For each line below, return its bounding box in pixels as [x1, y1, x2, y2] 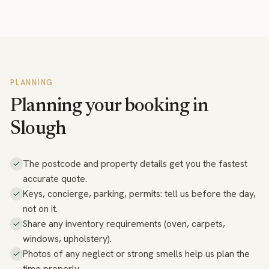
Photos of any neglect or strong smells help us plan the [23, 247, 250, 261]
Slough [10, 119, 67, 139]
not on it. [23, 202, 58, 216]
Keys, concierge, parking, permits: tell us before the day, [23, 187, 256, 201]
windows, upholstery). [23, 232, 112, 246]
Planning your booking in [10, 97, 208, 116]
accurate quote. [23, 172, 88, 186]
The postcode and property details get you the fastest [23, 157, 248, 171]
